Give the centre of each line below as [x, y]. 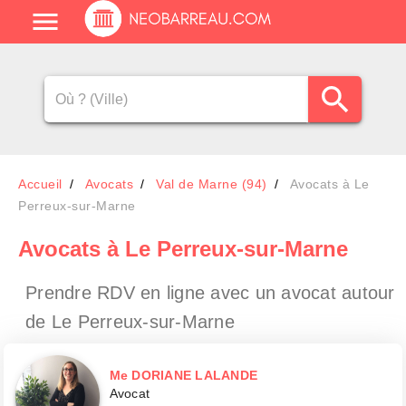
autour [368, 293]
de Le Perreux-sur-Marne [130, 322]
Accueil [40, 184]
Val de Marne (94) [212, 184]
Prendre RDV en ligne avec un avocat [184, 293]
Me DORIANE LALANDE [183, 375]
